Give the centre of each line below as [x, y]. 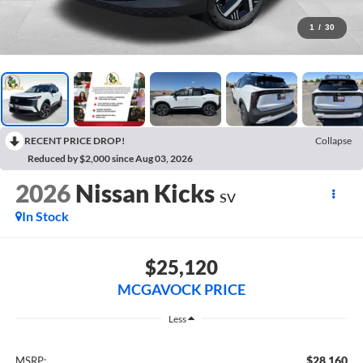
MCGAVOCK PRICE [181, 289]
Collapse [333, 140]
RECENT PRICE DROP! [75, 140]
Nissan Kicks [145, 193]
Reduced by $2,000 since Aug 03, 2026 [110, 158]
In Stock [45, 216]
